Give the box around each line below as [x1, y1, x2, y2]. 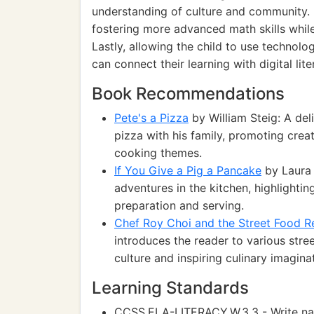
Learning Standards [92, 278, 249, 298]
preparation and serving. [114, 198, 244, 212]
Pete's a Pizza [114, 111, 189, 125]
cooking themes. [114, 146, 202, 160]
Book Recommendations [92, 83, 285, 104]
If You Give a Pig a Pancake [114, 163, 261, 177]
